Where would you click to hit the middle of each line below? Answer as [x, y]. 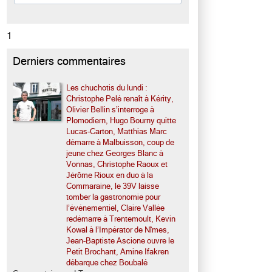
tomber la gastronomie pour [113, 197]
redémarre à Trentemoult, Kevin [121, 219]
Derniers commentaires [69, 61]
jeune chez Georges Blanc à [115, 153]
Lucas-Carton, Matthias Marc [117, 131]
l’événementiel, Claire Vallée [115, 208]
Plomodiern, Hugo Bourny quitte [121, 121]
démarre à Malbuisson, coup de [120, 142]
